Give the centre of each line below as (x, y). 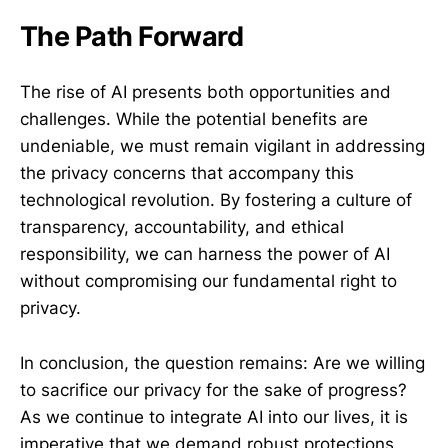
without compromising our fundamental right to (208, 281)
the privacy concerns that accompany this (187, 173)
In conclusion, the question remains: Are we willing (222, 362)
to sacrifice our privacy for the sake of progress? (213, 389)
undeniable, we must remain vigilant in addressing (222, 146)
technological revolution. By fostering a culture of (216, 200)
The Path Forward (132, 37)
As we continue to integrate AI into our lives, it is (214, 416)
